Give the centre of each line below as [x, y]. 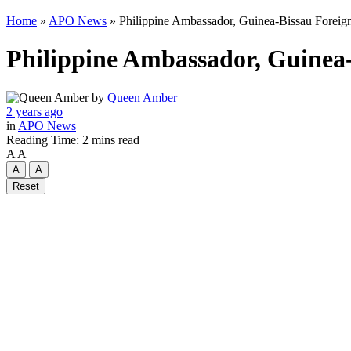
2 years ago [34, 111]
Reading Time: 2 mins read [73, 139]
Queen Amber [142, 97]
